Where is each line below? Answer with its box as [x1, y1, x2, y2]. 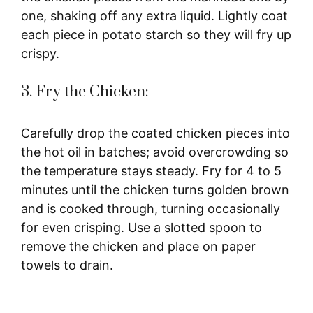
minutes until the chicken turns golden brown [21, 182, 289, 197]
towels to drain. [21, 257, 113, 272]
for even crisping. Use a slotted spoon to [21, 219, 262, 235]
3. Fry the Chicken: [21, 82, 149, 101]
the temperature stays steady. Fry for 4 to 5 [21, 163, 282, 178]
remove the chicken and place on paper [21, 238, 256, 254]
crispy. [21, 45, 59, 61]
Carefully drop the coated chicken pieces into [21, 125, 290, 140]
